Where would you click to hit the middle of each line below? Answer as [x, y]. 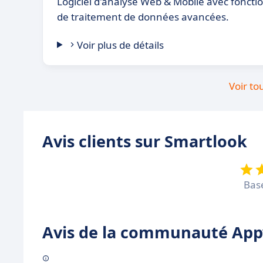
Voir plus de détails [121, 45]
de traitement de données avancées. [143, 16]
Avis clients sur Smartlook [145, 141]
